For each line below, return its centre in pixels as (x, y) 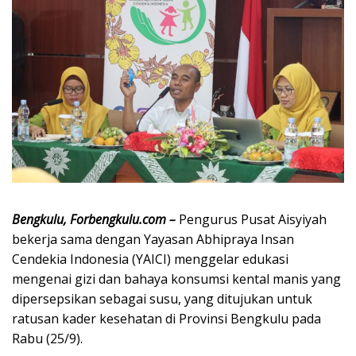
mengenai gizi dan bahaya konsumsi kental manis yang (176, 279)
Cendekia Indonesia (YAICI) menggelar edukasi (150, 259)
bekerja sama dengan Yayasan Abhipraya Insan (153, 239)
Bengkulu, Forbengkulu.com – (94, 219)
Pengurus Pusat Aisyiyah (251, 219)
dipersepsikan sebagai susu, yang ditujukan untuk (162, 298)
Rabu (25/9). (47, 338)
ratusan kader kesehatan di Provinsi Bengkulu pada (166, 318)
